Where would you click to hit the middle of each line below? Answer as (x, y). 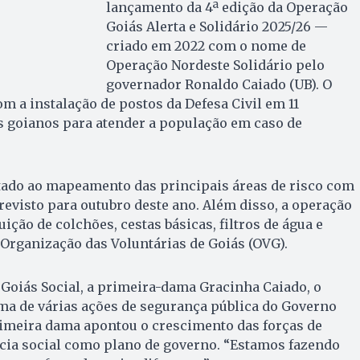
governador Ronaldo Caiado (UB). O (219, 84)
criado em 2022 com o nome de (206, 45)
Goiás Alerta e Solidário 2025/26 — (217, 26)
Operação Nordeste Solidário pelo (215, 65)
